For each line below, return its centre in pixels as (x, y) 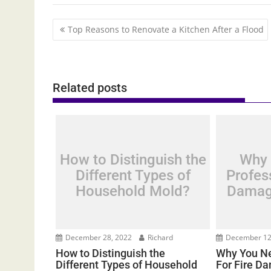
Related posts (90, 88)
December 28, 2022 (98, 238)
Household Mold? (133, 191)
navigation (86, 41)
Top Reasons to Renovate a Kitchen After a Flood (166, 29)
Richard (159, 238)
